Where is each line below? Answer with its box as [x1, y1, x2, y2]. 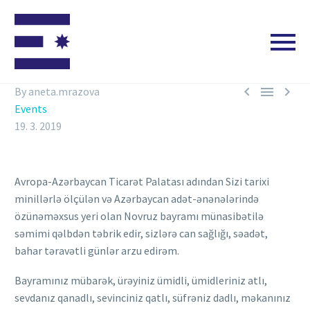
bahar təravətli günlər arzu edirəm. [15, 244, 179, 257]
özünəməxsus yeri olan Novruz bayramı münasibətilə [15, 209, 264, 223]
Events [15, 102, 47, 116]
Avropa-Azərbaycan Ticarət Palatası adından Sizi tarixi [15, 174, 269, 188]
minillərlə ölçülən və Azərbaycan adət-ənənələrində [15, 192, 259, 206]
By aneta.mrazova [15, 84, 100, 98]
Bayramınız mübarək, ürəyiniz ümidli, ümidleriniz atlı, [15, 273, 267, 287]
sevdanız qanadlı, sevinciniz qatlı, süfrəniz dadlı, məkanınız [15, 290, 291, 304]
